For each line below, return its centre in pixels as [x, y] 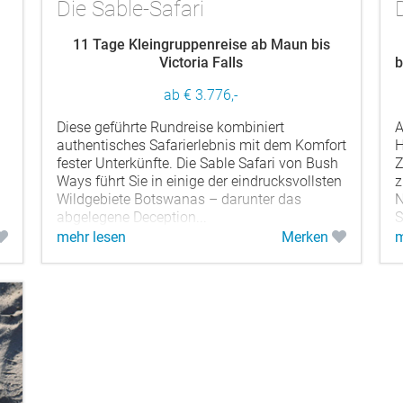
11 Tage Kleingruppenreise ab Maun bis [201, 44]
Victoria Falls [201, 62]
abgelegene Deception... [131, 217]
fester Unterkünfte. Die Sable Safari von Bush [197, 163]
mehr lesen [91, 237]
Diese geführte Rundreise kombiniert [170, 127]
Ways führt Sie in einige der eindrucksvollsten [199, 181]
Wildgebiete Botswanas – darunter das [179, 199]
